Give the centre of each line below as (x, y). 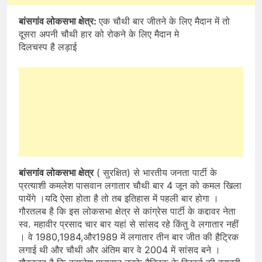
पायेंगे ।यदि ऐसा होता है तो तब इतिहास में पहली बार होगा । (119, 199)
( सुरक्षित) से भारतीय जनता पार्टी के (155, 173)
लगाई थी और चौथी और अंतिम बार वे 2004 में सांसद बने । (120, 250)
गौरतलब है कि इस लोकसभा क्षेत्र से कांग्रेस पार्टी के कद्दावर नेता (127, 211)
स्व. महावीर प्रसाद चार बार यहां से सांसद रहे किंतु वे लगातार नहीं (129, 224)
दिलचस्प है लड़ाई (48, 47)
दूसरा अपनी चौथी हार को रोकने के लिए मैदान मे (99, 34)
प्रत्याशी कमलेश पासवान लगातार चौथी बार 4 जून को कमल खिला (130, 186)
